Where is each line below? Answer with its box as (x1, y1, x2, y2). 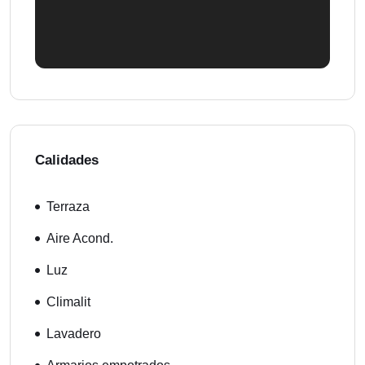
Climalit (46, 295, 90, 309)
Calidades (35, 152, 99, 168)
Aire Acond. (46, 231, 113, 245)
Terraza (46, 200, 90, 213)
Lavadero (46, 327, 101, 341)
